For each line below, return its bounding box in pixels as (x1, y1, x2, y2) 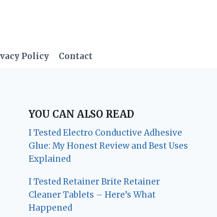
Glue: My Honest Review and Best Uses (29, 140, 188, 151)
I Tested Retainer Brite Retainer (29, 176, 160, 187)
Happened (29, 202, 73, 213)
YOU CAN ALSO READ (29, 108, 135, 120)
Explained (29, 153, 71, 164)
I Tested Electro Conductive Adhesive (29, 127, 183, 138)
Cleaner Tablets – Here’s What (29, 189, 156, 200)
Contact (59, 51, 93, 62)
